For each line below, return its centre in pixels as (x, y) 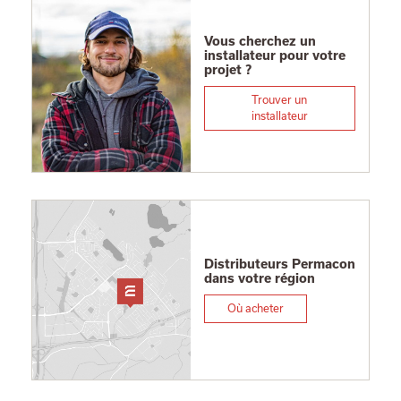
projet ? (227, 70)
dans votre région (259, 278)
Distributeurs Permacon (279, 264)
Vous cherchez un (260, 41)
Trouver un (280, 100)
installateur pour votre (274, 55)
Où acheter (255, 308)
